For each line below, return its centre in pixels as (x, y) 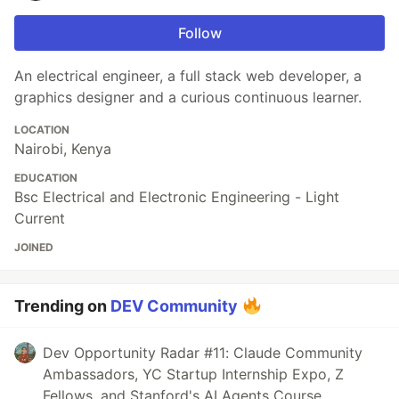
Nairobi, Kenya (63, 148)
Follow (199, 33)
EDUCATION (46, 177)
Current (40, 218)
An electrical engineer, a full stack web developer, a (188, 75)
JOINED (34, 247)
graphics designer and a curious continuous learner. (188, 97)
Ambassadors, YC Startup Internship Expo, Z (193, 374)
